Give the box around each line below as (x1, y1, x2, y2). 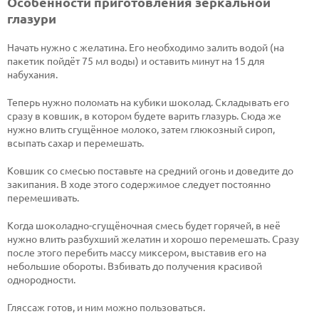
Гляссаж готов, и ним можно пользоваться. (7, 300, 205, 314)
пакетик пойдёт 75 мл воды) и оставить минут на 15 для (7, 54, 265, 68)
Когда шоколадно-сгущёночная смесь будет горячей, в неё (7, 219, 281, 232)
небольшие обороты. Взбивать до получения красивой (7, 259, 262, 273)
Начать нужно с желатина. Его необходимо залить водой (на (7, 41, 284, 54)
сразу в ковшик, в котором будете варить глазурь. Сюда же (7, 109, 281, 122)
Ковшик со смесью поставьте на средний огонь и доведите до (7, 164, 293, 177)
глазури (7, 10, 56, 27)
